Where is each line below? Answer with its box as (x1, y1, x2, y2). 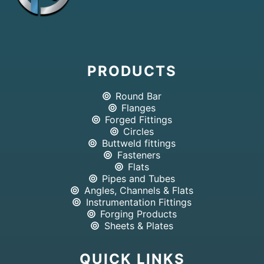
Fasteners (117, 149, 160, 161)
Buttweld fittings (101, 137, 176, 150)
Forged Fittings (105, 114, 173, 126)
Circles (123, 126, 154, 138)
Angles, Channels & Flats (84, 184, 193, 197)
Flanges (121, 102, 156, 114)
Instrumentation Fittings (85, 196, 192, 209)
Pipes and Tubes (102, 173, 176, 185)
